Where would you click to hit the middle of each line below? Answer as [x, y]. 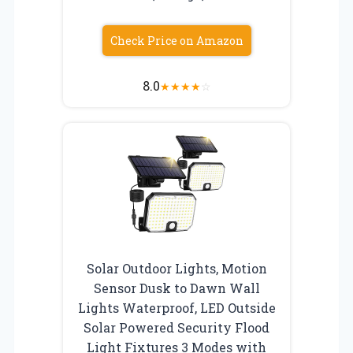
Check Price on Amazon [176, 40]
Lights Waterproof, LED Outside [176, 307]
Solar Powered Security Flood [176, 327]
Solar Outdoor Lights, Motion [176, 268]
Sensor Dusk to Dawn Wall [176, 288]
